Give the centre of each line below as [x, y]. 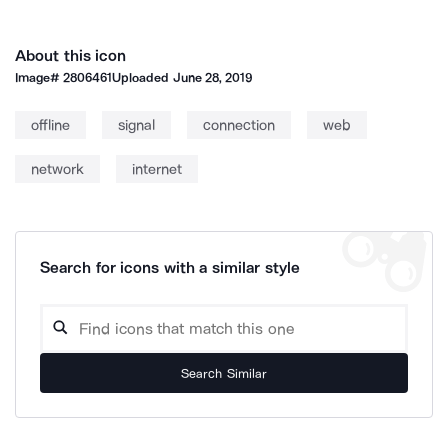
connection [239, 125]
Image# [39, 77]
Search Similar [224, 373]
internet [157, 169]
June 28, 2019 [212, 77]
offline [50, 125]
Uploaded [142, 77]
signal [136, 125]
